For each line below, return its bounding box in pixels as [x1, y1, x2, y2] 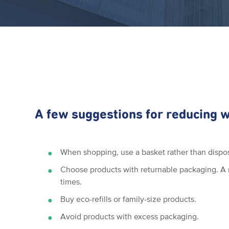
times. [60, 177, 82, 186]
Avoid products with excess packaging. [60, 212, 199, 221]
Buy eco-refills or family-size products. [60, 194, 197, 203]
